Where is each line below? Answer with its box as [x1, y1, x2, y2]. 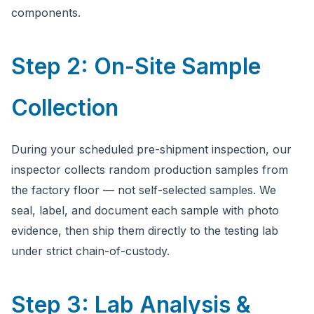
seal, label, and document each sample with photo [11, 203, 279, 217]
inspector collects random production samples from [11, 163, 288, 177]
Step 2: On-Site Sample [11, 53, 261, 80]
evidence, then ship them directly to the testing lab [11, 224, 278, 238]
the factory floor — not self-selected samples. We [11, 183, 276, 197]
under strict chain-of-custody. [11, 244, 170, 258]
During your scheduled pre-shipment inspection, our [11, 142, 292, 156]
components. [11, 6, 81, 20]
